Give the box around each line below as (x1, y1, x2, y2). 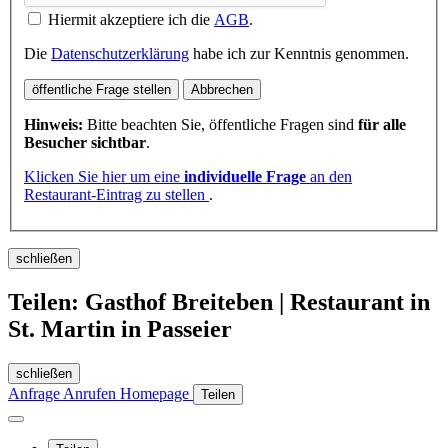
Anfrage (8, 385, 63, 403)
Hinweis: (24, 116, 83, 134)
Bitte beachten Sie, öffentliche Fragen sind (83, 116, 358, 134)
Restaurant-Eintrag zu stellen (24, 186, 209, 204)
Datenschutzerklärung (51, 45, 189, 63)
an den (306, 168, 352, 186)
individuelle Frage (184, 168, 306, 186)
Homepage (120, 385, 193, 403)
